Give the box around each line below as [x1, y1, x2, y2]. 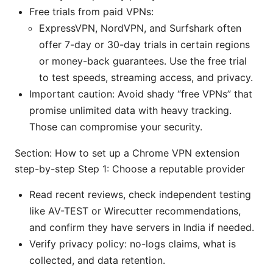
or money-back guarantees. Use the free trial [39, 54, 247, 67]
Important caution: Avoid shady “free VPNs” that [29, 87, 252, 100]
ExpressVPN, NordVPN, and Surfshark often [39, 21, 241, 34]
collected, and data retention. [29, 253, 165, 266]
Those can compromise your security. [29, 120, 202, 133]
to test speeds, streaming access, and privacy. [39, 71, 253, 83]
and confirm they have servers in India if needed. [29, 221, 254, 233]
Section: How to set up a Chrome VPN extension [15, 146, 239, 159]
